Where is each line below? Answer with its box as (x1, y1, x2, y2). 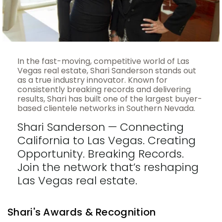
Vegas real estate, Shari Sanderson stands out (17, 65, 196, 77)
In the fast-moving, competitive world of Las (17, 55, 189, 67)
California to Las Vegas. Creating (17, 133, 196, 149)
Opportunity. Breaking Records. (17, 146, 184, 162)
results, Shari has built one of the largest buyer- (17, 93, 202, 105)
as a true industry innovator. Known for (17, 74, 167, 86)
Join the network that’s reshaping (17, 160, 199, 175)
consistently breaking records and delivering (17, 84, 191, 96)
